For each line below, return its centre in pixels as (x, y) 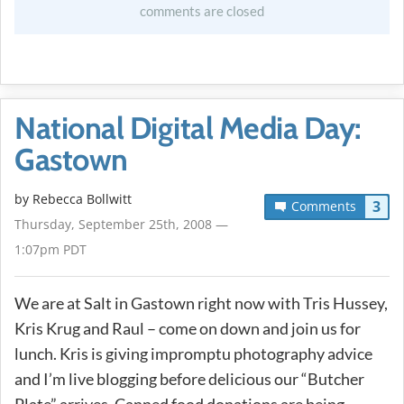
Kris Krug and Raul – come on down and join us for (188, 328)
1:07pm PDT (50, 249)
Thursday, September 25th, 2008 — (121, 224)
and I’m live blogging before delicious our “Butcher (189, 378)
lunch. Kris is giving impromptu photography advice (193, 353)
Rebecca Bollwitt (82, 198)
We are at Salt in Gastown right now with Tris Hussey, (201, 303)
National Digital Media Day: (188, 128)
